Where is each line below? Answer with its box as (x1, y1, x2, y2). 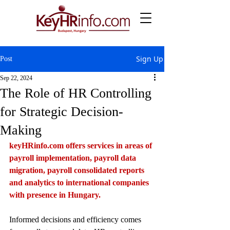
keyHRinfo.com (9, 141, 64, 150)
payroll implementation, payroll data (9, 154, 138, 162)
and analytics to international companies (9, 178, 151, 187)
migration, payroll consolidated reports (9, 166, 146, 175)
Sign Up (136, 54, 163, 64)
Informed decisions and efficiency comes (9, 215, 143, 224)
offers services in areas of (64, 141, 154, 150)
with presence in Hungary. (9, 190, 101, 199)
